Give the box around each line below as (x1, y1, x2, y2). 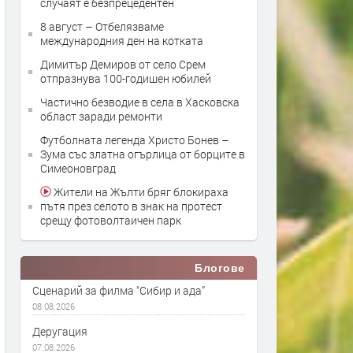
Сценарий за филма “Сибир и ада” (32, 283, 205, 298)
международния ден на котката (40, 33, 203, 48)
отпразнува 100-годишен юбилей (40, 71, 211, 86)
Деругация (32, 324, 87, 339)
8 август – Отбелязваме (40, 19, 164, 34)
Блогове (195, 262, 245, 274)
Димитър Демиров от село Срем (40, 57, 206, 72)
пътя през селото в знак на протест (40, 199, 222, 214)
